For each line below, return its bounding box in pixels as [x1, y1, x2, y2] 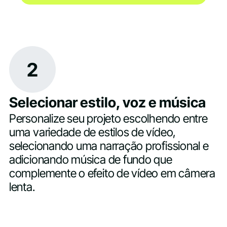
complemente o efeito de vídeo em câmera [9, 166, 215, 181]
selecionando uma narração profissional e [9, 139, 209, 154]
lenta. [9, 180, 35, 195]
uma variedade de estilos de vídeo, [9, 125, 176, 140]
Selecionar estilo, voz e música [9, 94, 206, 111]
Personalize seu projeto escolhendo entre [9, 111, 208, 126]
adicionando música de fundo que [9, 153, 172, 167]
